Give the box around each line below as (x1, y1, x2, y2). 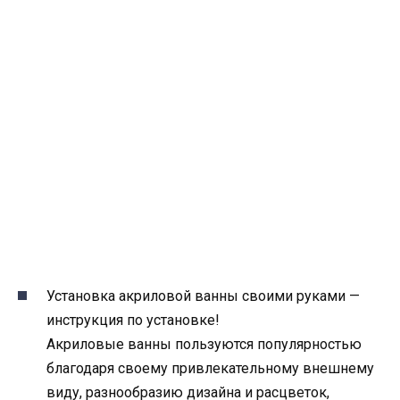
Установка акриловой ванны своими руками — (46, 287, 360, 305)
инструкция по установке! (46, 312, 220, 329)
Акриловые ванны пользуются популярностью (46, 336, 362, 354)
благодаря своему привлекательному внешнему (46, 360, 374, 378)
